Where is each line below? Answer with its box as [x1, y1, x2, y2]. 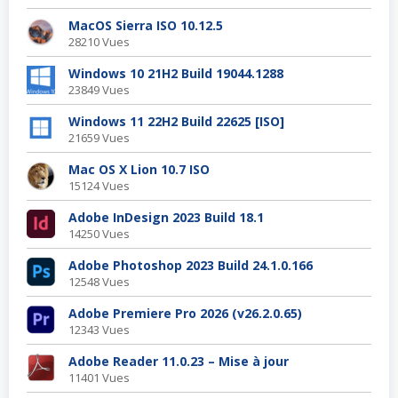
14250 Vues [68, 226, 130, 243]
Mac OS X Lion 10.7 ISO [68, 161, 210, 179]
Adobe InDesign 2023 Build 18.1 [68, 209, 264, 227]
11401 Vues [68, 370, 130, 386]
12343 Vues [68, 322, 130, 338]
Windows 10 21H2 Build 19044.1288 [68, 65, 283, 83]
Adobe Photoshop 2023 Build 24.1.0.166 [68, 257, 313, 275]
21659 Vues [68, 130, 130, 147]
